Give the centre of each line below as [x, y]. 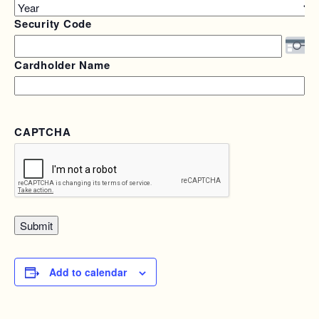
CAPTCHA [43, 132]
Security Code [53, 23]
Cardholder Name [62, 65]
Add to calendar [88, 272]
